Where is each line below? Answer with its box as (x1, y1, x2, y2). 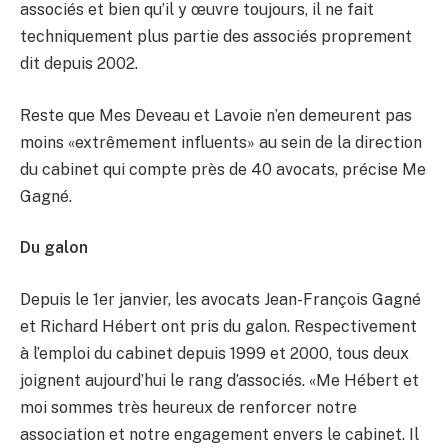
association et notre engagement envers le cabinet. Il (20, 425, 419, 444)
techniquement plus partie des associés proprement (20, 27, 412, 47)
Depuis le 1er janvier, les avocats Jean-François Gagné (20, 290, 421, 309)
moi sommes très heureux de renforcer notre (20, 398, 357, 417)
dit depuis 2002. (20, 54, 138, 74)
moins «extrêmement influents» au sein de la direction (20, 132, 422, 152)
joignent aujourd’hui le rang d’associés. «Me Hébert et (20, 371, 419, 390)
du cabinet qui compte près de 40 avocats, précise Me (20, 159, 426, 179)
